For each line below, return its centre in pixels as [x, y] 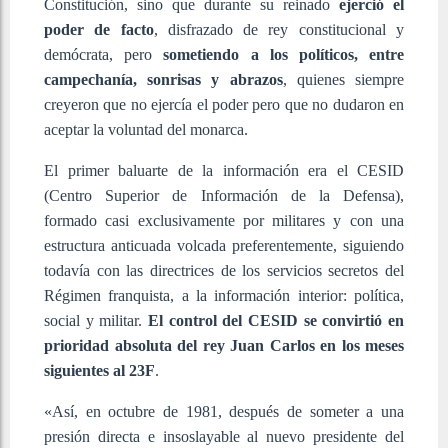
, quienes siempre [343, 79]
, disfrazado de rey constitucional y [279, 29]
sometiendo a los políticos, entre [284, 54]
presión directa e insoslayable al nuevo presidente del [224, 436]
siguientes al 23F [99, 370]
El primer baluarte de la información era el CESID [224, 170]
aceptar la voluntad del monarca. [146, 129]
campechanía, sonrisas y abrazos [163, 79]
